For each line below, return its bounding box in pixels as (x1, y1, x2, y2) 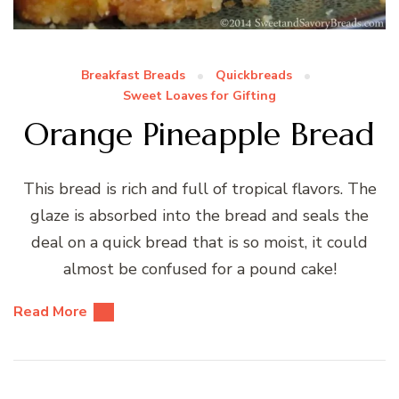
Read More (13, 301, 87, 322)
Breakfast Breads (80, 66, 185, 84)
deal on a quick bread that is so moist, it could (31, 231, 368, 253)
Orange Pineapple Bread (24, 113, 375, 154)
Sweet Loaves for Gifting (123, 86, 276, 104)
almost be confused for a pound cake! (62, 257, 337, 280)
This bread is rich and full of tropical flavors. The (22, 177, 377, 199)
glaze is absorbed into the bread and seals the (30, 204, 369, 226)
